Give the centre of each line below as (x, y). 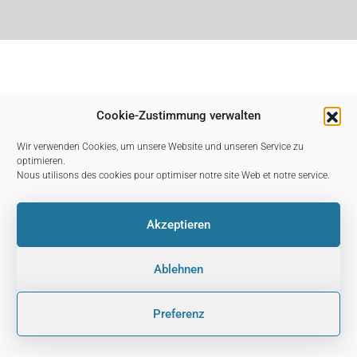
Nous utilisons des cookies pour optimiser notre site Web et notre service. (173, 175)
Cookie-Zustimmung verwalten (178, 116)
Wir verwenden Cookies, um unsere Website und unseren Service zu (160, 147)
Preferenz (178, 314)
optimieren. (41, 161)
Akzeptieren (178, 225)
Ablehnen (178, 269)
